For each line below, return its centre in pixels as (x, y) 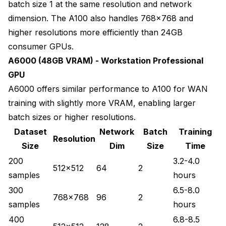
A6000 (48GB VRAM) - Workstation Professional (106, 60)
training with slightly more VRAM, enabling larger (102, 103)
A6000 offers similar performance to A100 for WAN (108, 89)
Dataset (30, 131)
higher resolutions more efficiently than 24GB (95, 32)
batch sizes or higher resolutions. (72, 117)
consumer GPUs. (41, 46)
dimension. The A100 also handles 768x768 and (101, 18)
